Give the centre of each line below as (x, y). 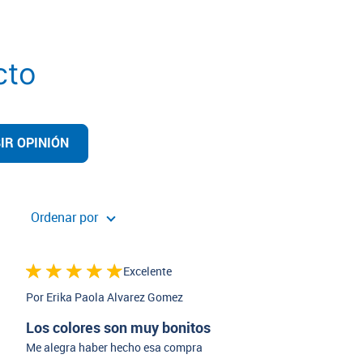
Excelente (147, 271)
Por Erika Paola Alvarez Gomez (104, 298)
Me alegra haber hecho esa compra (114, 348)
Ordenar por (64, 218)
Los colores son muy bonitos (118, 328)
